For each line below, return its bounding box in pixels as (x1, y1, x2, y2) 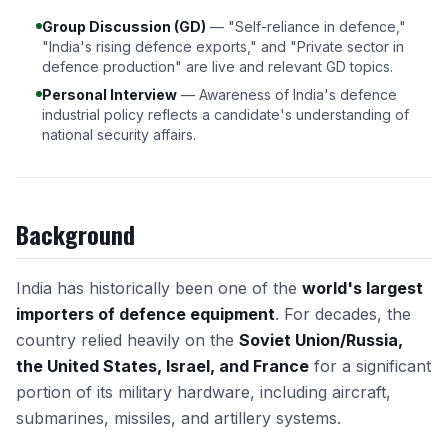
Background (16, 216, 135, 252)
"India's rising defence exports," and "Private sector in (42, 38, 404, 55)
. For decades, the (275, 304, 411, 324)
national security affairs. (42, 126, 196, 143)
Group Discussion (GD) (42, 18, 206, 35)
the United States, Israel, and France (16, 356, 309, 376)
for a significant (309, 356, 431, 376)
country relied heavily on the (16, 330, 239, 350)
